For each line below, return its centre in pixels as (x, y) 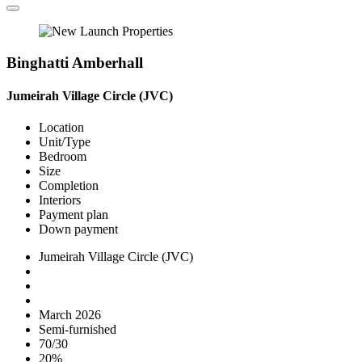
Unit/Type (65, 142)
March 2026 (70, 315)
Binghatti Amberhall (75, 62)
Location (61, 128)
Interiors (60, 200)
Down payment (78, 229)
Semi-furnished (78, 330)
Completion (69, 186)
